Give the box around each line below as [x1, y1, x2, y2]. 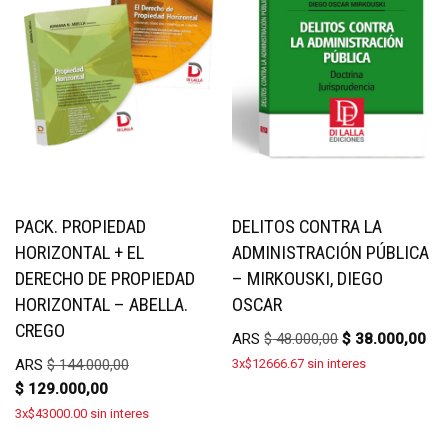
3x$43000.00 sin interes [15, 406, 149, 422]
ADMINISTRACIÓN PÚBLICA [232, 241, 430, 264]
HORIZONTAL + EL [15, 241, 144, 264]
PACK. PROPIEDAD [15, 215, 146, 238]
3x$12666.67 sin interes [232, 356, 367, 372]
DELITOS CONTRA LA [232, 215, 383, 238]
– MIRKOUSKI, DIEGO [232, 267, 384, 290]
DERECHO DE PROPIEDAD [15, 267, 195, 290]
